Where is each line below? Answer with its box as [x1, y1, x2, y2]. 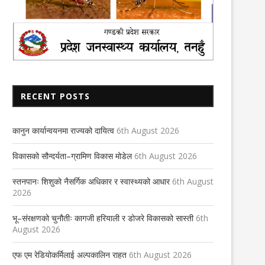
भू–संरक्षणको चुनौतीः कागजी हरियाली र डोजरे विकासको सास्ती [12, 212, 193, 224]
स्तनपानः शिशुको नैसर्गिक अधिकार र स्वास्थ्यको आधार [12, 176, 170, 188]
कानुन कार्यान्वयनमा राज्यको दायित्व [12, 125, 114, 137]
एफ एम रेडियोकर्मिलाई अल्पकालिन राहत [12, 249, 127, 261]
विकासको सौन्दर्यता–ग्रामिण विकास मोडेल [12, 150, 132, 162]
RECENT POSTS [21, 91, 90, 102]
